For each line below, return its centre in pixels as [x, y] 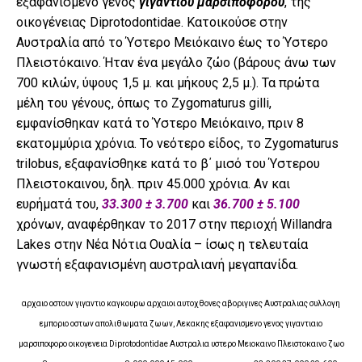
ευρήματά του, [59, 204]
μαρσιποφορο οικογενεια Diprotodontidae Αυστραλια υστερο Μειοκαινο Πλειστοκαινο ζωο [181, 344]
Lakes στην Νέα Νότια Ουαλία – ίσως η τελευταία [162, 244]
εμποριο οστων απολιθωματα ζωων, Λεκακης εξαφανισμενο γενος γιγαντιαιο [181, 324]
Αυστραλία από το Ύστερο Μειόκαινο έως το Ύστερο [172, 42]
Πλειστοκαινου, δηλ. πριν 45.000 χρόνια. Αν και [153, 183]
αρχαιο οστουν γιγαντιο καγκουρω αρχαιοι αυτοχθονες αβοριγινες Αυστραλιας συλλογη [181, 304]
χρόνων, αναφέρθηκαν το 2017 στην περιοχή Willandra [174, 224]
